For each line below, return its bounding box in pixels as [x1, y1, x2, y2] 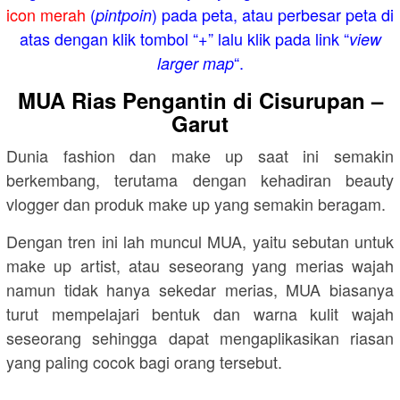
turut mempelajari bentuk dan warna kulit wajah [6, 302, 394, 325]
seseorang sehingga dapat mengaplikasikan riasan [6, 326, 394, 349]
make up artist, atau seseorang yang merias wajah [6, 254, 394, 277]
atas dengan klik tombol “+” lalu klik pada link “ [19, 27, 349, 50]
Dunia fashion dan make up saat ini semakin [6, 144, 394, 167]
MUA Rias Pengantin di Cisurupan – [17, 85, 383, 115]
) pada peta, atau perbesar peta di [152, 3, 394, 26]
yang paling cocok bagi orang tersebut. [6, 350, 282, 373]
